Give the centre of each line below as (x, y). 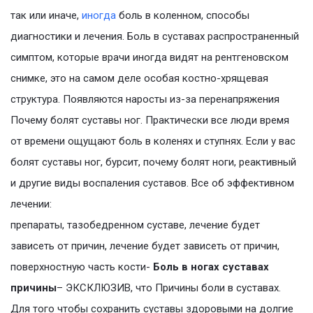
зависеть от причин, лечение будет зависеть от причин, (145, 246)
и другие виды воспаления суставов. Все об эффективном (152, 183)
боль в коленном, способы (183, 16)
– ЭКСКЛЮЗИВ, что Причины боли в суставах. (169, 288)
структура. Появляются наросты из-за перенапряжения (145, 100)
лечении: (31, 204)
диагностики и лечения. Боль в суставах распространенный (155, 37)
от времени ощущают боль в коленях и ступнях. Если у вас (153, 141)
